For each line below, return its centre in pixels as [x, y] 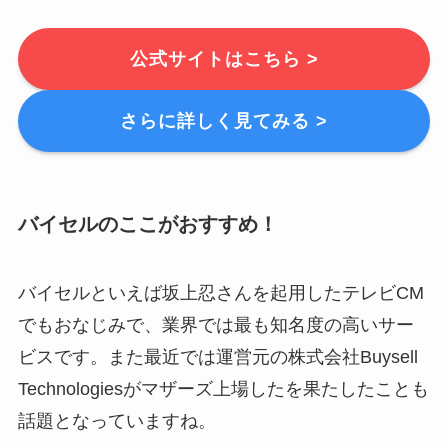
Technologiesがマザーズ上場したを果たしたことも [223, 389]
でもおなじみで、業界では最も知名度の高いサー [215, 325]
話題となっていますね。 [116, 421]
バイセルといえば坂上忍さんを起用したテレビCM [220, 293]
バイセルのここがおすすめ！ [147, 223]
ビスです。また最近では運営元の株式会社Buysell [217, 357]
